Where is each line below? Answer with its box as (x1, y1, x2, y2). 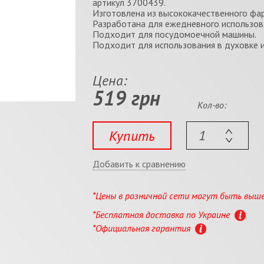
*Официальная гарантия (92, 222, 193, 234)
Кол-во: (197, 99, 227, 111)
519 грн (92, 85, 160, 111)
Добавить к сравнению (92, 157, 186, 170)
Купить (108, 126, 155, 145)
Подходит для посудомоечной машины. (92, 28, 256, 40)
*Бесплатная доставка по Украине (92, 208, 232, 220)
